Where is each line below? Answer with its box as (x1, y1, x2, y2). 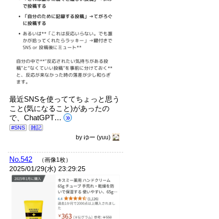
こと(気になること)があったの (9, 104, 110, 112)
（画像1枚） (39, 156, 72, 164)
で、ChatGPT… (9, 113, 64, 122)
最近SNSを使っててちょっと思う (9, 94, 120, 103)
